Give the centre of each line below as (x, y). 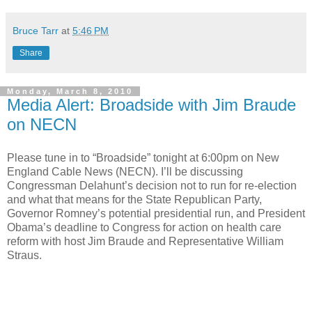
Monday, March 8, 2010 (70, 92)
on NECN (42, 125)
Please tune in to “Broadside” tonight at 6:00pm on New (143, 157)
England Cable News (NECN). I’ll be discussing (125, 171)
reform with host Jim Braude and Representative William (145, 241)
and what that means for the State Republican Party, (134, 199)
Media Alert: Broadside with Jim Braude (151, 105)
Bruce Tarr (36, 31)
